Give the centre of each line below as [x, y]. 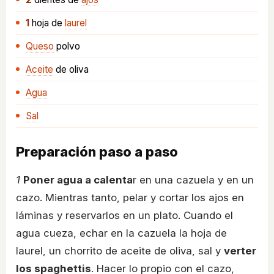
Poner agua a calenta [78, 180]
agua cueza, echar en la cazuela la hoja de [121, 233]
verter [240, 251]
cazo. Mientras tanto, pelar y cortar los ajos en [130, 198]
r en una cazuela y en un [193, 180]
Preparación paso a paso [97, 152]
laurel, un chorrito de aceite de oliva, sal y [120, 251]
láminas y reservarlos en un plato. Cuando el [124, 216]
